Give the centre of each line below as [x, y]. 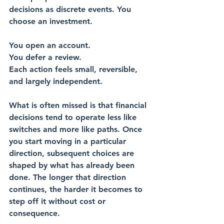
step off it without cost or [58, 201]
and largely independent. [56, 81]
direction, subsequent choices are [73, 153]
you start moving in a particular [69, 141]
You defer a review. [46, 57]
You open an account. [51, 45]
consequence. [34, 213]
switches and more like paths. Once [77, 129]
